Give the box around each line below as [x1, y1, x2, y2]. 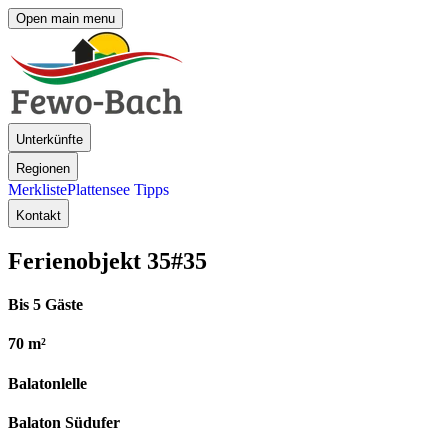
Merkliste [8, 181, 67, 198]
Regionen [16, 161, 70, 176]
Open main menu [16, 11, 115, 26]
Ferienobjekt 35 [8, 247, 171, 274]
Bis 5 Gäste [8, 296, 83, 314]
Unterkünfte [16, 132, 83, 147]
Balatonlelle [8, 374, 87, 392]
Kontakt [16, 208, 61, 223]
